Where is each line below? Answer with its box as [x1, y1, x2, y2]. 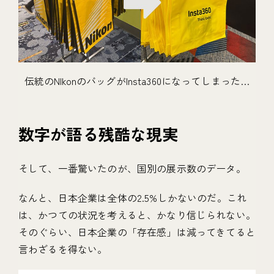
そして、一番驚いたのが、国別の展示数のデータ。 [18, 161, 246, 176]
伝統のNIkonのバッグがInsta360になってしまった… [24, 73, 250, 88]
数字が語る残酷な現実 [18, 122, 179, 145]
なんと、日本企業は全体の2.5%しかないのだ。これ [18, 190, 247, 205]
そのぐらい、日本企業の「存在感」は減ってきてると [18, 224, 256, 239]
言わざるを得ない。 [18, 242, 108, 256]
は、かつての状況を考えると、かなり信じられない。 [18, 207, 256, 222]
